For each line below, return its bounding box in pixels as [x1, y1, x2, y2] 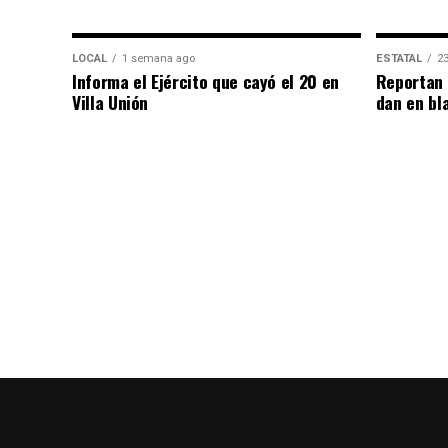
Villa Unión [72, 89, 149, 115]
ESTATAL [375, 52, 422, 65]
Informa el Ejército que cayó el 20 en [72, 68, 339, 94]
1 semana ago [122, 52, 195, 65]
